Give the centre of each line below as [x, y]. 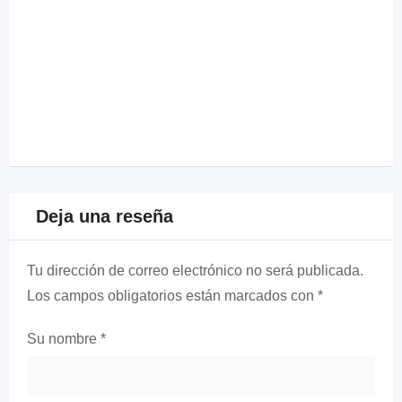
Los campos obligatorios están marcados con [172, 295]
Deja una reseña [105, 216]
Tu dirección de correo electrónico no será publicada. [195, 270]
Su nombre [64, 338]
